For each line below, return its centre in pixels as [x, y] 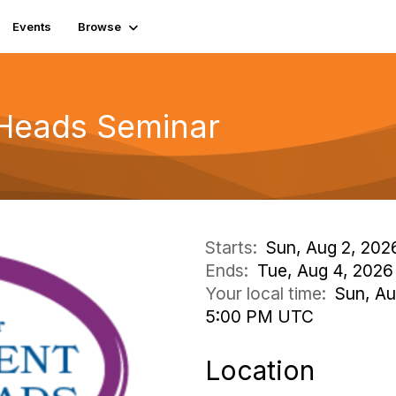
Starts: [236, 247]
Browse [99, 27]
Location [260, 370]
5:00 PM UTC [259, 316]
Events [31, 27]
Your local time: [270, 293]
